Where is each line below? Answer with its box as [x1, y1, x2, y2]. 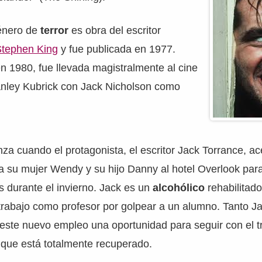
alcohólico [153, 182, 205, 194]
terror [40, 25, 69, 36]
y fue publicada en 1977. [58, 43, 176, 55]
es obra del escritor [68, 25, 161, 36]
